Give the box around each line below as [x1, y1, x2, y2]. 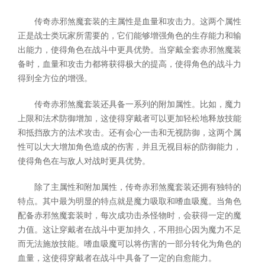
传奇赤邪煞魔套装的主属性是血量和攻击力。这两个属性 [34, 17, 241, 26]
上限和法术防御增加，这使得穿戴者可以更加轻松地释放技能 [18, 114, 241, 123]
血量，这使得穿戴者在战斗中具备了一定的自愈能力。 [18, 254, 216, 263]
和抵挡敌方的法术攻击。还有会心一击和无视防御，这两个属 [18, 128, 241, 137]
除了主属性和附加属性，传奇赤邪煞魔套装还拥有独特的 [34, 183, 241, 192]
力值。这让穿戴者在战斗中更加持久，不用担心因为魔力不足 [18, 225, 241, 234]
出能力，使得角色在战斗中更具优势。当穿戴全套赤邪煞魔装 [18, 46, 241, 54]
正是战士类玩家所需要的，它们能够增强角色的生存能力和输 [18, 31, 241, 40]
